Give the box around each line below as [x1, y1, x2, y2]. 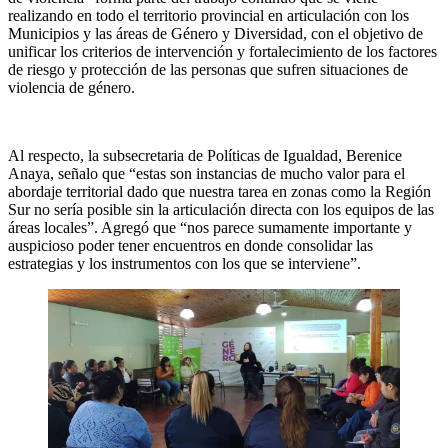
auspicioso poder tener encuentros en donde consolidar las [8, 236, 373, 254]
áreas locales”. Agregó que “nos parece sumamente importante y [8, 218, 412, 236]
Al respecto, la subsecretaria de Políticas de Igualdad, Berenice [8, 146, 402, 164]
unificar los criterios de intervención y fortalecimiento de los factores [8, 42, 437, 60]
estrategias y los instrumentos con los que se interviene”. [8, 254, 361, 272]
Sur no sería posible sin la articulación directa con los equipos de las [8, 200, 434, 218]
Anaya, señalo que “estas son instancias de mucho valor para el [8, 164, 405, 182]
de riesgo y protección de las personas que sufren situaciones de [8, 60, 408, 78]
